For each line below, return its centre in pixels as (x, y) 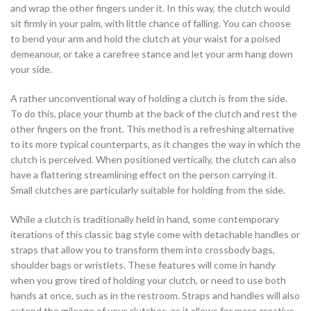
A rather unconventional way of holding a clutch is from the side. (149, 99)
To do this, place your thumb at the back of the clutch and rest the (154, 114)
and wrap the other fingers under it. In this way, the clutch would (150, 8)
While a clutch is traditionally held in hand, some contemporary (145, 219)
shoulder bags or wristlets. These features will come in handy (143, 265)
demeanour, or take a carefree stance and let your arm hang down (152, 54)
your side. (31, 69)
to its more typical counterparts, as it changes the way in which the (155, 144)
